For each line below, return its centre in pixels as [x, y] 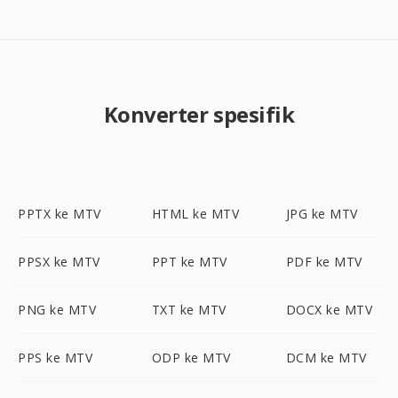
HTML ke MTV [195, 214]
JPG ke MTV [322, 214]
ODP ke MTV [191, 358]
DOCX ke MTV [329, 310]
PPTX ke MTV [60, 214]
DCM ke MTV [326, 358]
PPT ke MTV [189, 262]
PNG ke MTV [57, 310]
